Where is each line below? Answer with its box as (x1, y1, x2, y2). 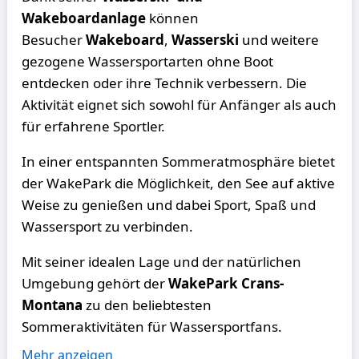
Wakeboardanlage (22, 9, 147, 27)
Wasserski (171, 30, 240, 49)
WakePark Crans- (168, 274, 284, 292)
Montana (22, 296, 83, 314)
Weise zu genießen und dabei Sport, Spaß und (22, 196, 317, 214)
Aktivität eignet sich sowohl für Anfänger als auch (22, 95, 337, 114)
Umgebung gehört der (22, 274, 169, 292)
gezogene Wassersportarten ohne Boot (22, 52, 274, 71)
